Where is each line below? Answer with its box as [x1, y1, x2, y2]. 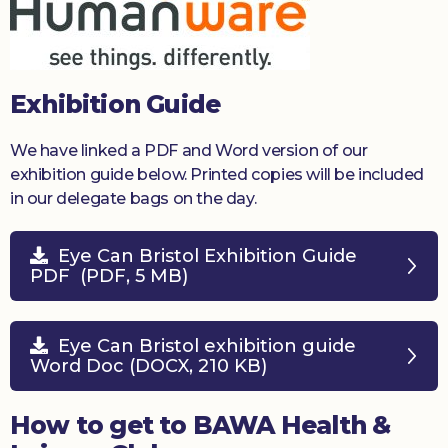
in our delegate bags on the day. [10, 189, 257, 209]
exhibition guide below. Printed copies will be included [10, 165, 425, 185]
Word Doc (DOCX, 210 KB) [30, 355, 267, 378]
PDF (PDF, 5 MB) [30, 265, 188, 288]
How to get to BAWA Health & [10, 410, 391, 441]
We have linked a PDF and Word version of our [10, 141, 368, 161]
